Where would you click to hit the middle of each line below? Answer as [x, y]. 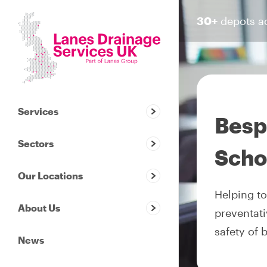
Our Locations [50, 175]
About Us [39, 207]
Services [38, 111]
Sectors [36, 143]
